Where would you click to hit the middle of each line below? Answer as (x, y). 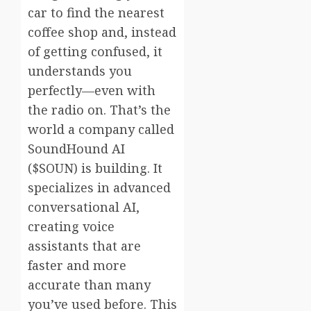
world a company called (101, 129)
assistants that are (84, 245)
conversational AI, (84, 207)
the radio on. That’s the (99, 109)
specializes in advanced (99, 187)
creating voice (71, 226)
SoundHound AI (76, 148)
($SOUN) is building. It (95, 168)
